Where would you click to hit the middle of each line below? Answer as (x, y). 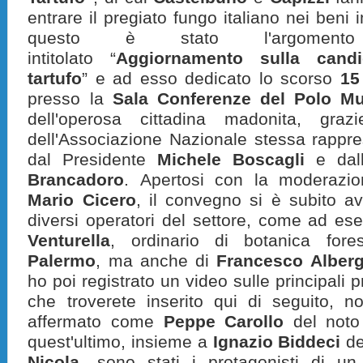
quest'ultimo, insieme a (120, 342)
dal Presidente (93, 159)
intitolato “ (72, 58)
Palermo (62, 261)
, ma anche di (156, 261)
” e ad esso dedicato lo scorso (211, 78)
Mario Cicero (82, 200)
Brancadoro (76, 179)
